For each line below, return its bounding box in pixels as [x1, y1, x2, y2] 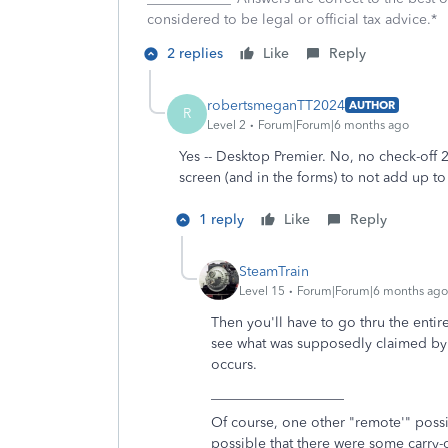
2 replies [167, 45, 223, 62]
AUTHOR [349, 98, 395, 112]
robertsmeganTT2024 [207, 96, 345, 114]
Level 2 [207, 117, 246, 132]
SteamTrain [239, 262, 309, 280]
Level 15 [239, 283, 285, 298]
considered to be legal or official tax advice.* [147, 11, 437, 28]
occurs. [211, 356, 257, 373]
